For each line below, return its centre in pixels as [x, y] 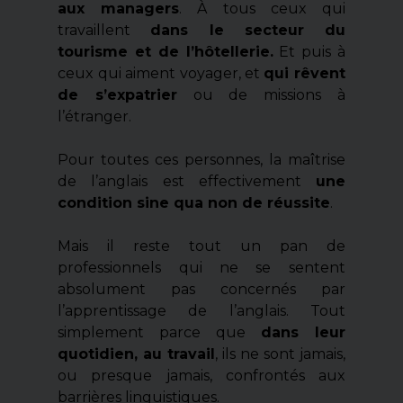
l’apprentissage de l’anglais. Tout [201, 310]
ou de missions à [261, 94]
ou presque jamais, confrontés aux [201, 375]
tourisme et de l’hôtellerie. [166, 51]
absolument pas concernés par [201, 289]
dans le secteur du [248, 30]
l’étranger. [95, 116]
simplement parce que [159, 332]
